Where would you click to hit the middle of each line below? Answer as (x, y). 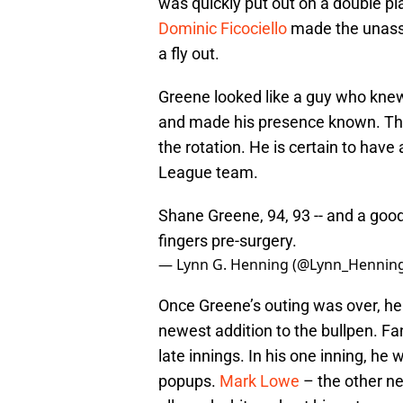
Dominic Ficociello (223, 28)
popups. (189, 381)
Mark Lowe (260, 381)
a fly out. (189, 53)
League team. (208, 172)
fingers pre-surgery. (228, 240)
